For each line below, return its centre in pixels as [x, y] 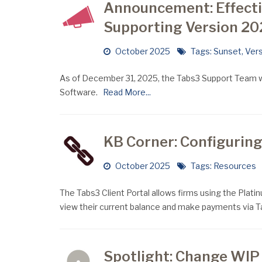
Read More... [125, 92]
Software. [80, 92]
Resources [235, 166]
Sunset [227, 51]
